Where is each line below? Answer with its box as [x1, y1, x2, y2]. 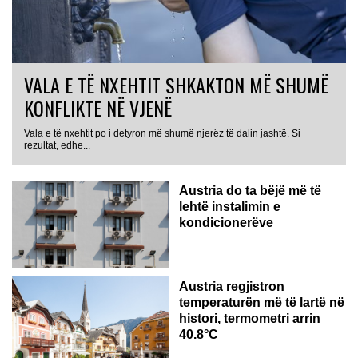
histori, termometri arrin [179, 312, 320, 326]
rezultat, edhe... [24, 140, 90, 152]
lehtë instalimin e [179, 200, 280, 214]
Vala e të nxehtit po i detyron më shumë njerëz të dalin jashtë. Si [24, 128, 300, 140]
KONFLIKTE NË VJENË [24, 93, 172, 123]
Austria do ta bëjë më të [179, 184, 321, 198]
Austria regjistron [179, 280, 284, 294]
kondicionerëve [179, 216, 273, 230]
